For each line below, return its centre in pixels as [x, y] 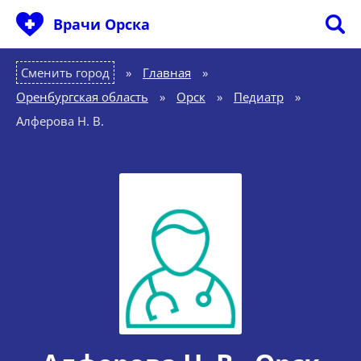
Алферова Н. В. [60, 121]
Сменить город [65, 73]
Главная [167, 73]
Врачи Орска [102, 24]
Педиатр [259, 97]
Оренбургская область [82, 97]
